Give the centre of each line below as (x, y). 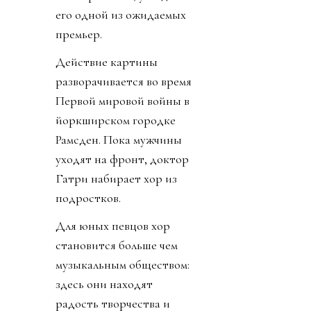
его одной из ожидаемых (121, 15)
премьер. (79, 34)
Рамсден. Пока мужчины (119, 140)
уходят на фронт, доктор (122, 159)
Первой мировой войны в (123, 101)
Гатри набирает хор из (116, 179)
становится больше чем (117, 245)
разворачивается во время (124, 82)
